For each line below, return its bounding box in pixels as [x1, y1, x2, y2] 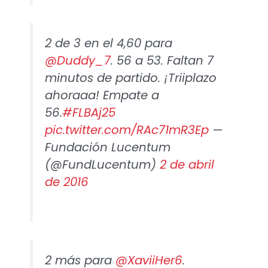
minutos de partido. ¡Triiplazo [44, 69, 217, 87]
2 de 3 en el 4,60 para [44, 35, 172, 52]
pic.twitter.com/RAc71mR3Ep [44, 121, 209, 139]
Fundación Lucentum [44, 139, 170, 156]
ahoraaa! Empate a [44, 87, 159, 104]
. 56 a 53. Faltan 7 [110, 52, 214, 69]
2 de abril [159, 156, 214, 173]
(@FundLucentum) [44, 156, 160, 173]
